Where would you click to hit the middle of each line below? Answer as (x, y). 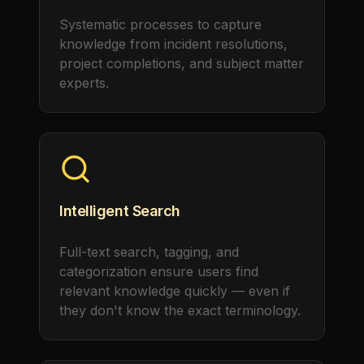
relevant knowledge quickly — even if (175, 291)
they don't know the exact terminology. (180, 310)
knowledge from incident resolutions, (173, 44)
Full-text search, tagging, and (149, 252)
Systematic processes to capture (160, 24)
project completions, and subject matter (182, 63)
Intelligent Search (120, 211)
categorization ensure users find (159, 271)
